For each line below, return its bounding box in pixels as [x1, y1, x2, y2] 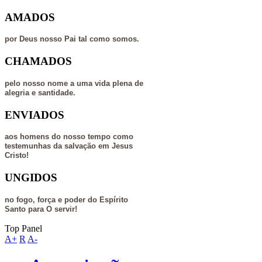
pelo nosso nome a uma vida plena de [5, 78, 143, 88]
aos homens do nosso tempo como [5, 132, 133, 142]
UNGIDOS [5, 171, 57, 184]
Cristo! [5, 151, 29, 160]
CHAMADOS [5, 55, 72, 68]
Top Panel [5, 223, 42, 233]
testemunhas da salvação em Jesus [5, 142, 133, 151]
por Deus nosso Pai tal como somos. [5, 35, 139, 44]
